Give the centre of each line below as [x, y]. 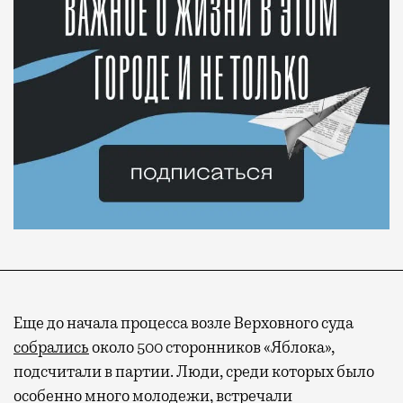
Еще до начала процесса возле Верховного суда [184, 323]
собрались [51, 348]
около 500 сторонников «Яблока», [212, 348]
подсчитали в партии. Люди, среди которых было [194, 372]
